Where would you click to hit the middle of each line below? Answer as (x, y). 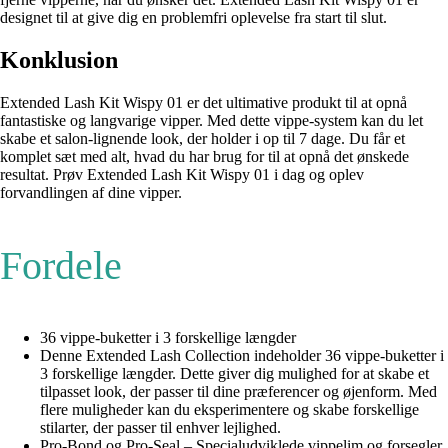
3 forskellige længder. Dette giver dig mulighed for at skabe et (234, 373)
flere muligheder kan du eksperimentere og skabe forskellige (229, 409)
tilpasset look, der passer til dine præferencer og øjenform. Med (238, 391)
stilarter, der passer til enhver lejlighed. (160, 427)
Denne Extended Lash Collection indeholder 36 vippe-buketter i (242, 355)
